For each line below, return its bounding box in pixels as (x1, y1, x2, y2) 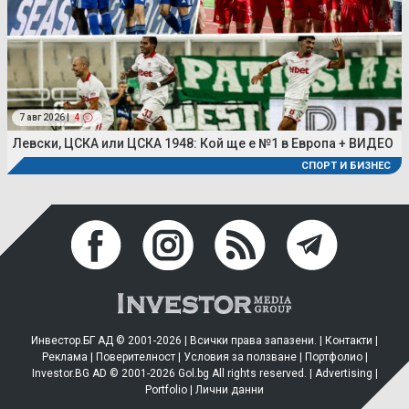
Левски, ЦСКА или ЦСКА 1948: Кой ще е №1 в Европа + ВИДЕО (13, 136, 393, 152)
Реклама (41, 351, 88, 364)
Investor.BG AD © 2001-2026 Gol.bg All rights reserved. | (31, 367, 315, 381)
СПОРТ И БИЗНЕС (301, 160, 391, 173)
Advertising (314, 367, 372, 381)
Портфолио (304, 351, 362, 364)
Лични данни (195, 383, 264, 397)
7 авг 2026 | (19, 112, 69, 123)
